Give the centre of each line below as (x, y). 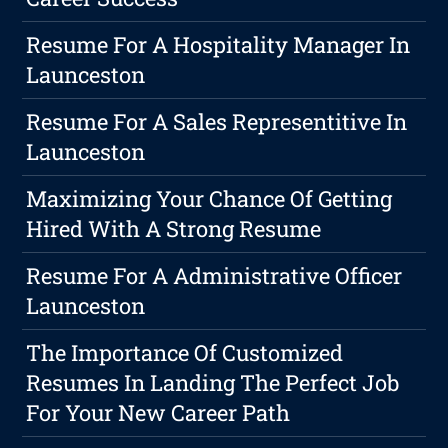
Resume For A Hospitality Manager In (218, 45)
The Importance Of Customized (185, 353)
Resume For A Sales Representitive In (217, 122)
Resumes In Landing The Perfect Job (213, 383)
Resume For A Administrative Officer (214, 276)
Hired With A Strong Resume (174, 229)
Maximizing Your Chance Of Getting (209, 199)
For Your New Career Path (158, 413)
